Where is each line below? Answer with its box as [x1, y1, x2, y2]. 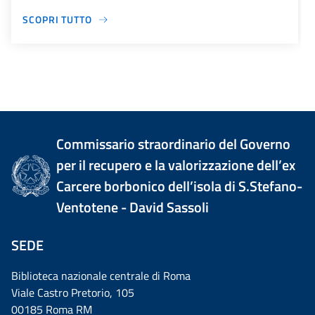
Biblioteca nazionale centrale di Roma [11, 267, 191, 285]
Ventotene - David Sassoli [56, 196, 210, 219]
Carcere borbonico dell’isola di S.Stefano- [56, 175, 303, 198]
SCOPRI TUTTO [22, 12, 92, 27]
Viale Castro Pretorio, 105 [11, 284, 134, 302]
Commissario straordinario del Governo [56, 133, 291, 155]
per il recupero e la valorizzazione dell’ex [56, 154, 296, 176]
